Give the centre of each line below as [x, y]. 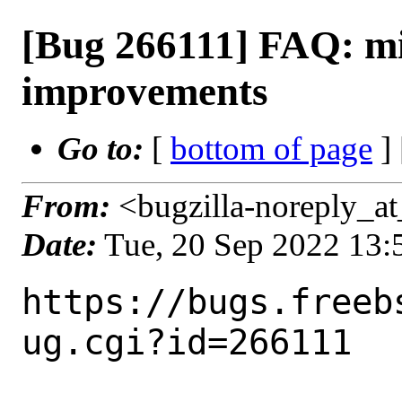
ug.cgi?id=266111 [187, 342]
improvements [145, 92]
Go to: [105, 149]
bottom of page [271, 149]
